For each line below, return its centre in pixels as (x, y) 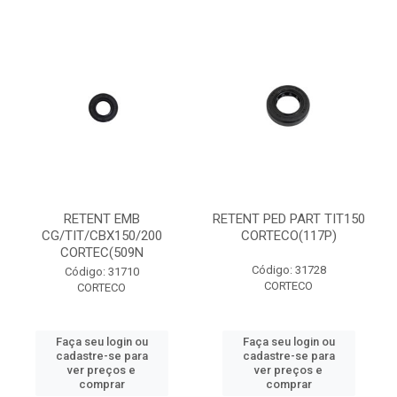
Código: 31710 (101, 272)
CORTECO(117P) (288, 236)
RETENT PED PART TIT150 (288, 219)
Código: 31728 (288, 270)
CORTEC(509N (101, 253)
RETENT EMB (101, 219)
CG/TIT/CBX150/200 (101, 236)
